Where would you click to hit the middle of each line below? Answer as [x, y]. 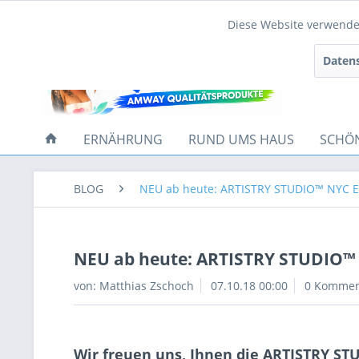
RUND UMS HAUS [241, 139]
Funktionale [79, 26]
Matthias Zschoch [147, 286]
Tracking [69, 75]
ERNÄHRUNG [123, 139]
